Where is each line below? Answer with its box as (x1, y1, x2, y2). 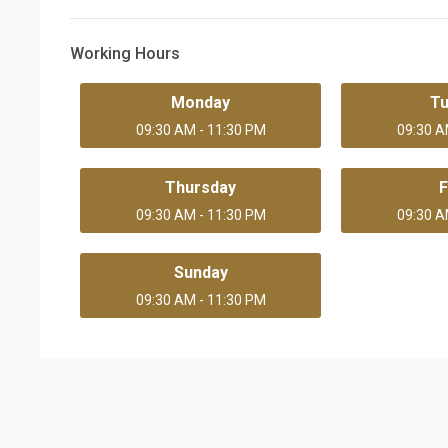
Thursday (165, 177, 237, 197)
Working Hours (70, 43, 180, 63)
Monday (171, 92, 231, 112)
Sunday (173, 262, 228, 282)
